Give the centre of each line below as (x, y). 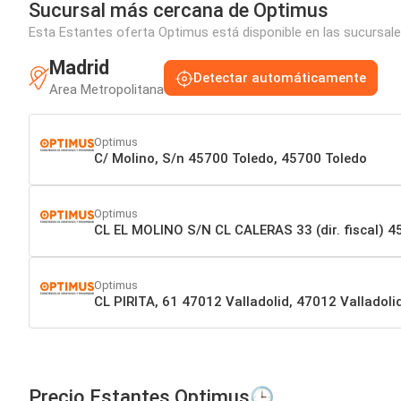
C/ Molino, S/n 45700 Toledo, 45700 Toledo (230, 158)
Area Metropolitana (107, 90)
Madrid (79, 68)
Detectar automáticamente (280, 78)
